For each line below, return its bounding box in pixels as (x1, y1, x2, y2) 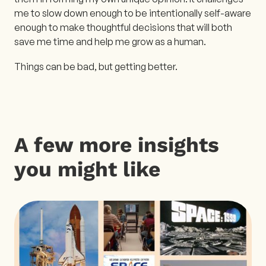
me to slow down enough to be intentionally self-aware (14, 7, 251, 19)
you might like (14, 156, 160, 182)
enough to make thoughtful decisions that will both (14, 21, 232, 33)
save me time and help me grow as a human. (14, 35, 206, 47)
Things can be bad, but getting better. (14, 60, 178, 72)
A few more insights (14, 132, 219, 157)
